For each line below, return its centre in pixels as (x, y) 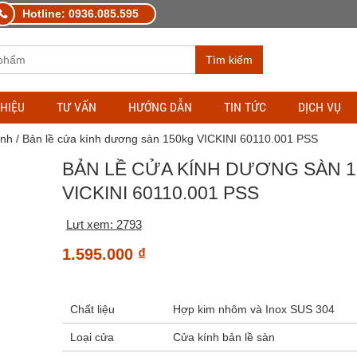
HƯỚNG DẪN (160, 107)
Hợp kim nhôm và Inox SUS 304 (253, 309)
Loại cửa (92, 337)
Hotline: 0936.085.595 (80, 14)
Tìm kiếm (229, 60)
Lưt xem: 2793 (104, 224)
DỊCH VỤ (320, 107)
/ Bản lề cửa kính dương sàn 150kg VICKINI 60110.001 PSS (165, 139)
